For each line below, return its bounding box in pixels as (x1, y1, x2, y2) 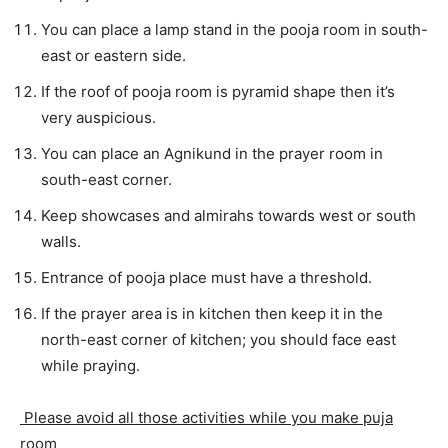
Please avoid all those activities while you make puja (20, 407, 393, 427)
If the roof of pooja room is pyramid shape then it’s (41, 81, 395, 101)
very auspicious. (41, 107, 156, 127)
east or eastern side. (41, 45, 186, 65)
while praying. (41, 355, 140, 375)
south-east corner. (41, 169, 172, 189)
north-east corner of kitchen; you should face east (41, 329, 396, 349)
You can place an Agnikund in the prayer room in (41, 143, 383, 163)
